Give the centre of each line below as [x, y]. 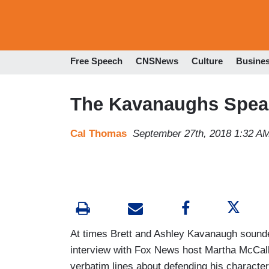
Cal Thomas [98, 133]
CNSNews [157, 61]
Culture [207, 61]
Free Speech [96, 61]
